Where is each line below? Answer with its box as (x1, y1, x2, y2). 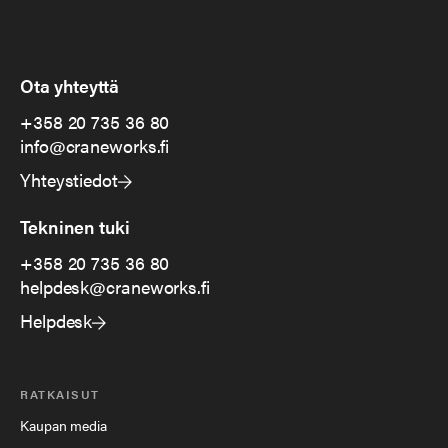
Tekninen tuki (20, 214, 130, 240)
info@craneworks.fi (20, 133, 170, 159)
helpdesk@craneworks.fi (20, 274, 210, 300)
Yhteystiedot (20, 167, 118, 193)
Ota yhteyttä (20, 73, 119, 99)
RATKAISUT (20, 385, 100, 404)
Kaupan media (20, 415, 107, 436)
